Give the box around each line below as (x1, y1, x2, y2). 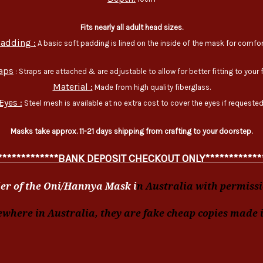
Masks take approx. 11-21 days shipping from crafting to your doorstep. (11, 127, 252, 136)
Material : (52, 81, 93, 93)
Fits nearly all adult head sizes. (80, 23, 183, 32)
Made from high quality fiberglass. (92, 83, 211, 92)
